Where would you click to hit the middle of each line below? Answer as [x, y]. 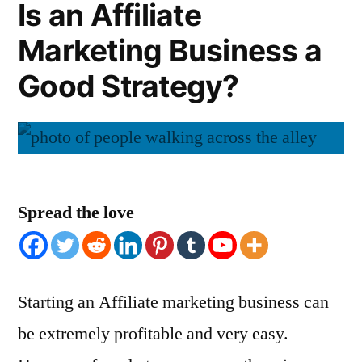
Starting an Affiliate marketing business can [173, 303]
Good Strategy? [128, 86]
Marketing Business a [170, 51]
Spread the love [76, 213]
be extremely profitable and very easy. [153, 334]
